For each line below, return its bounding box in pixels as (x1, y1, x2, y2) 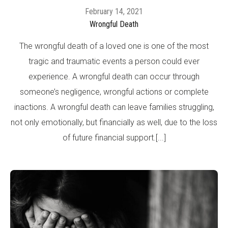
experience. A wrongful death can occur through (28, 71, 199, 81)
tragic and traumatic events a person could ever (28, 56, 199, 66)
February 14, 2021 (85, 6, 143, 16)
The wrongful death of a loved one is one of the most (19, 41, 209, 51)
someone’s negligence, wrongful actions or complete (19, 87, 209, 97)
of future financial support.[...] (62, 132, 166, 142)
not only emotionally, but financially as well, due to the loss (11, 117, 217, 127)
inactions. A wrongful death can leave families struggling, (14, 102, 214, 112)
